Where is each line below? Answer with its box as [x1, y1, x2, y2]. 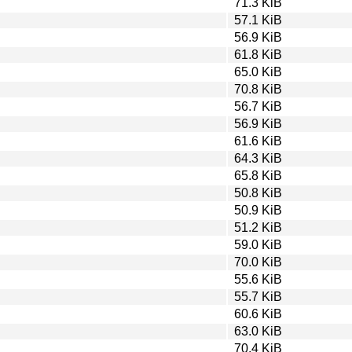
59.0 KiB [234, 237, 282, 251]
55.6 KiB [234, 272, 282, 286]
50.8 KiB [234, 185, 282, 200]
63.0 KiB [234, 324, 282, 338]
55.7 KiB [234, 289, 282, 303]
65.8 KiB [234, 168, 282, 182]
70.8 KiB [234, 82, 282, 96]
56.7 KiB [234, 99, 282, 113]
